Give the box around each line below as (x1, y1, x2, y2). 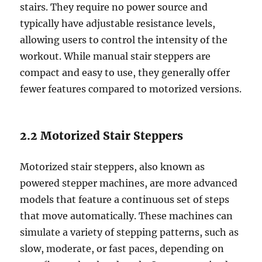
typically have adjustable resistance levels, (20, 18, 216, 30)
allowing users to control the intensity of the (20, 34, 228, 46)
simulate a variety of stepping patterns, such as (20, 226, 239, 239)
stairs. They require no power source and (20, 1, 208, 13)
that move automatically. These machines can (20, 210, 233, 222)
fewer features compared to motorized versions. (20, 83, 242, 95)
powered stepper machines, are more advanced (20, 177, 238, 189)
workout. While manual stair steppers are (20, 50, 211, 63)
